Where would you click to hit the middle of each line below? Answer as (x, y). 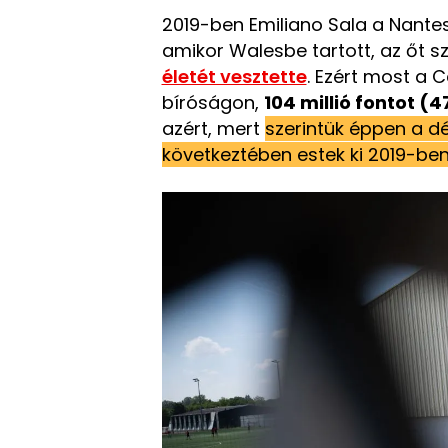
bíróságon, (212, 102)
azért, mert (213, 128)
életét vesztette (234, 76)
